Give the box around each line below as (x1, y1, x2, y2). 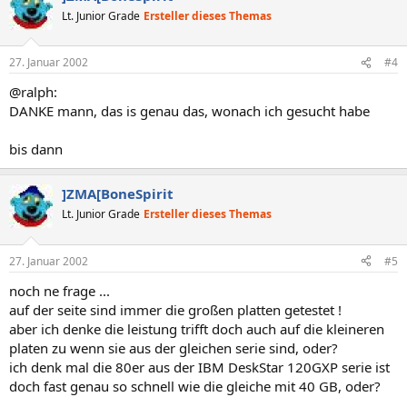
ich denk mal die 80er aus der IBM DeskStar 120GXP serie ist (9, 357, 390, 376)
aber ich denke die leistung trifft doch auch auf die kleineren (9, 319, 384, 338)
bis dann (9, 140, 63, 158)
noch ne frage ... (9, 281, 110, 300)
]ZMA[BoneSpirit (62, 184, 174, 203)
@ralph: (9, 83, 57, 101)
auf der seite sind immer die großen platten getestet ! (9, 300, 342, 319)
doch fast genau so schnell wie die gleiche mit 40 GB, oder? (9, 376, 381, 395)
